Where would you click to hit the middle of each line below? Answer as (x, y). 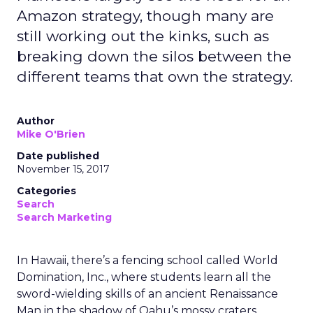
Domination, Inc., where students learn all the (144, 277)
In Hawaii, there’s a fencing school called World (147, 260)
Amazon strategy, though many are (145, 16)
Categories (46, 191)
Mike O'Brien (51, 134)
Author (36, 121)
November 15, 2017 (63, 169)
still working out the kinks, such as (143, 36)
